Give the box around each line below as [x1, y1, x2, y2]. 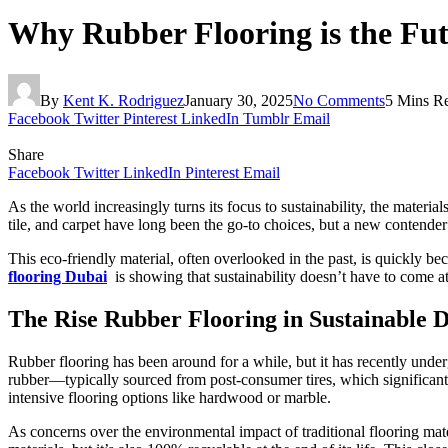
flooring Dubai [8, 267, 107, 285]
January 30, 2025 [184, 91, 293, 109]
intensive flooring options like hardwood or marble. [8, 388, 331, 406]
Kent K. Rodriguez [63, 91, 184, 109]
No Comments [293, 91, 385, 109]
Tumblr [243, 109, 289, 127]
